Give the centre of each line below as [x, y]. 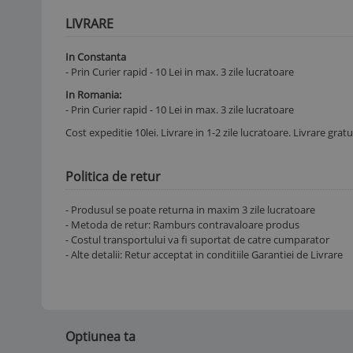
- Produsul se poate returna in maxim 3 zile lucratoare [190, 209]
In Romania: [93, 94]
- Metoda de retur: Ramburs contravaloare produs [182, 224]
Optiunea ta [100, 336]
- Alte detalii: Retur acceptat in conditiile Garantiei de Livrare [204, 254]
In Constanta [96, 56]
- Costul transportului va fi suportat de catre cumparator [197, 239]
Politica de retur [113, 176]
